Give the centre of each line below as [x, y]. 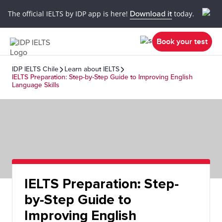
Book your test [182, 41]
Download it [151, 14]
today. [183, 13]
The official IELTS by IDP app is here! [69, 13]
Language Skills [36, 85]
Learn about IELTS [92, 69]
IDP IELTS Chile [35, 69]
